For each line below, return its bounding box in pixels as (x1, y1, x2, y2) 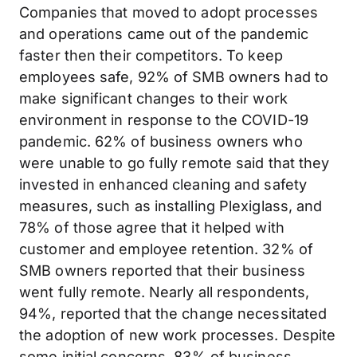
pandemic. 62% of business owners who (19, 132, 303, 150)
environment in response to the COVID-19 (19, 111, 308, 128)
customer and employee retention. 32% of (19, 240, 313, 257)
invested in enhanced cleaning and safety (19, 175, 308, 193)
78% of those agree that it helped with (19, 218, 284, 236)
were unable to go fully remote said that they (19, 154, 330, 171)
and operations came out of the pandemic (19, 25, 308, 42)
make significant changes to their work (19, 89, 288, 107)
